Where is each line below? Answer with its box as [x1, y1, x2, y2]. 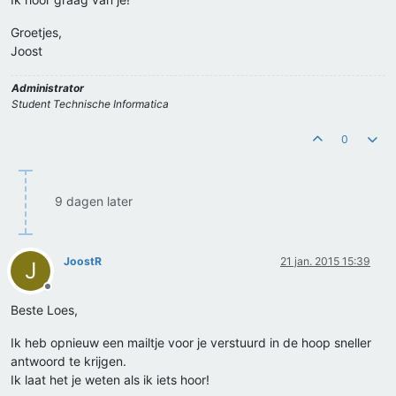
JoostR [64, 255, 102, 269]
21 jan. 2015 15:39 [280, 255, 370, 269]
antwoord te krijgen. [11, 354, 126, 369]
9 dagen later [55, 194, 133, 209]
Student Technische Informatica [11, 97, 169, 111]
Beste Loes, [11, 302, 78, 318]
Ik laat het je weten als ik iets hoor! [11, 372, 209, 388]
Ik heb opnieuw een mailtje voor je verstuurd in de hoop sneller [11, 335, 371, 351]
